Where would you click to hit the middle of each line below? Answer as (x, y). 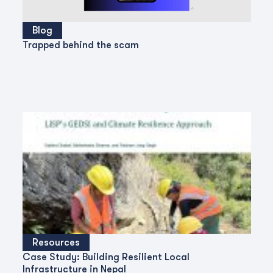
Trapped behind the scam (80, 45)
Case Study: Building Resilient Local (106, 257)
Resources (56, 243)
